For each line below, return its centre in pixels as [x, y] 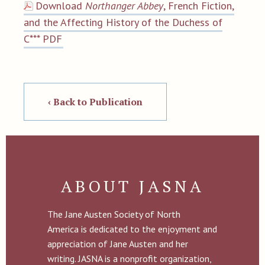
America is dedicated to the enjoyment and [132, 229]
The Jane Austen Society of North [114, 214]
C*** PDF [43, 39]
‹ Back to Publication [95, 102]
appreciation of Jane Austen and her [118, 244]
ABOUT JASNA [132, 186]
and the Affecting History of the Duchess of [123, 22]
